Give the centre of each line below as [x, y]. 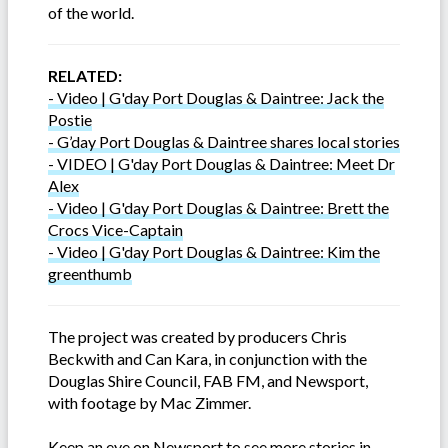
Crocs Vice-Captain [115, 230]
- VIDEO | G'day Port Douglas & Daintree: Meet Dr [221, 164]
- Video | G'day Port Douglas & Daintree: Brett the [218, 208]
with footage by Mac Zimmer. [149, 403]
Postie [70, 120]
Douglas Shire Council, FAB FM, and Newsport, [208, 381]
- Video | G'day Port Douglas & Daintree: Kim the [214, 252]
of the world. [91, 13]
